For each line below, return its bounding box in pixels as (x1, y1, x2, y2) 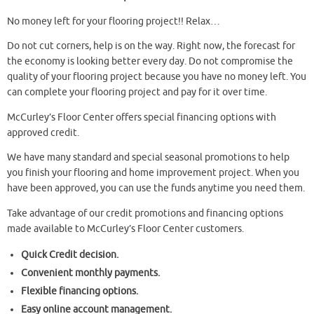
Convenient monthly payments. (21, 267, 161, 280)
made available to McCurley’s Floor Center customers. (7, 222, 244, 235)
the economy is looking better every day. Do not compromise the (7, 55, 293, 68)
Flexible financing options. (21, 285, 139, 298)
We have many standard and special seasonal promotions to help (7, 151, 289, 164)
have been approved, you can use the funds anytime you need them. (7, 182, 305, 195)
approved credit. (7, 126, 79, 139)
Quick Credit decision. (21, 249, 119, 261)
